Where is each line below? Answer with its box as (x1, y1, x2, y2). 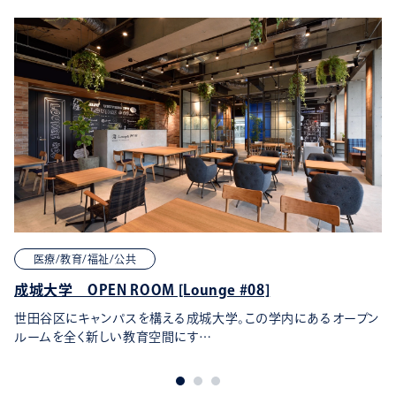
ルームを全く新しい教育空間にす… (14, 331, 212, 344)
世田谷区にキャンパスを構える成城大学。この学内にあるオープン (14, 312, 380, 325)
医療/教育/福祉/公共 (34, 254, 137, 265)
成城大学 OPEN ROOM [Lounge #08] (14, 283, 270, 298)
